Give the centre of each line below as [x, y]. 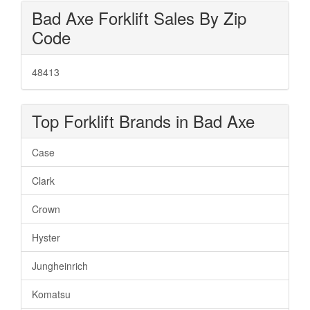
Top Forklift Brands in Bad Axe [143, 120]
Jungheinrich [60, 265]
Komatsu [51, 294]
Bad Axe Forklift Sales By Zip [139, 17]
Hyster [46, 237]
